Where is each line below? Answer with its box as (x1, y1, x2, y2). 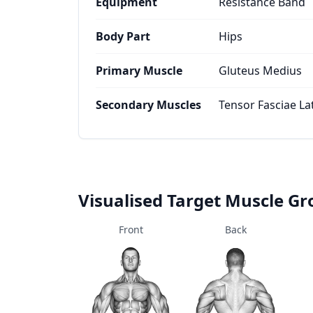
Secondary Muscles (96, 97, 201, 112)
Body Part (96, 29, 150, 44)
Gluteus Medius (219, 63, 302, 78)
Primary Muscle (96, 63, 182, 78)
